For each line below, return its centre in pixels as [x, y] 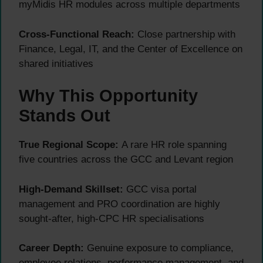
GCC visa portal [160, 189]
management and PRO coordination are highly [119, 204]
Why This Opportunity [108, 96]
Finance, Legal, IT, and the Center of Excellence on [131, 49]
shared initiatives [56, 63]
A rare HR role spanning [173, 145]
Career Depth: [51, 248]
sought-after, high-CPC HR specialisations [112, 218]
